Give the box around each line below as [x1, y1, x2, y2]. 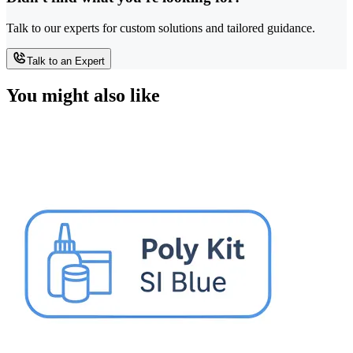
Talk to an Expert [27, 54, 105, 67]
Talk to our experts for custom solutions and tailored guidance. [6, 20, 315, 35]
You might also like [6, 84, 160, 106]
